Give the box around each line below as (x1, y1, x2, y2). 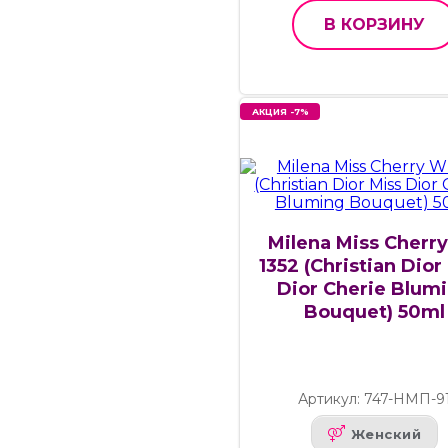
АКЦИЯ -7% (251, 106, 309, 118)
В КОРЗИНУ (323, 15, 425, 35)
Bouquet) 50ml (303, 300, 445, 323)
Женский (350, 425, 422, 442)
